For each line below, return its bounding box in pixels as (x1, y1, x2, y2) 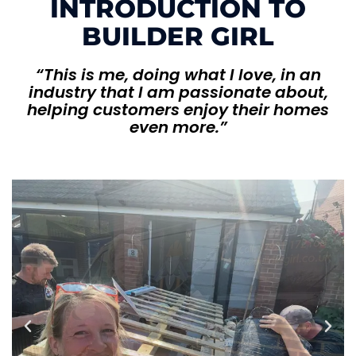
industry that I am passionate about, (28, 80, 328, 103)
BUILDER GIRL (82, 20, 274, 52)
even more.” (129, 115, 227, 138)
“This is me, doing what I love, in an (35, 63, 321, 86)
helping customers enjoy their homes (27, 98, 329, 121)
